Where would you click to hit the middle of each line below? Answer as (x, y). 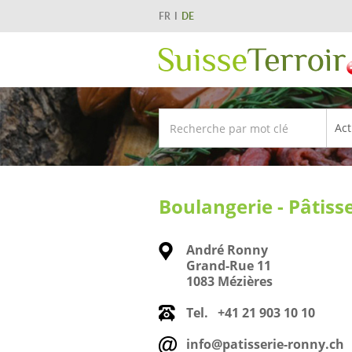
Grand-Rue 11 (229, 266)
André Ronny (227, 250)
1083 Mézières (229, 281)
